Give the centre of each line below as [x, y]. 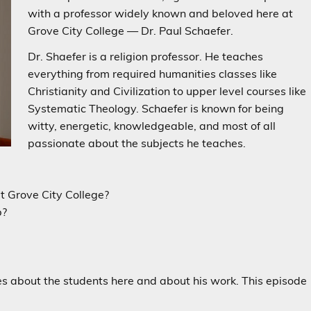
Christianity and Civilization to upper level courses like [167, 91]
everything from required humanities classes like [153, 73]
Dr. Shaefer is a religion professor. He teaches [146, 56]
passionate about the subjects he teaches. [137, 143]
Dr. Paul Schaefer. [187, 30]
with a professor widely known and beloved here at [161, 13]
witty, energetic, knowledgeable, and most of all [152, 125]
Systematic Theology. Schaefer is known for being [156, 108]
